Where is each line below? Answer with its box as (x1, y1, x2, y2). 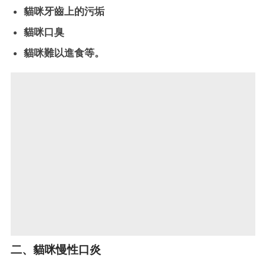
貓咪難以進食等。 (24, 47, 104, 59)
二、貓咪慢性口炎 (11, 242, 101, 256)
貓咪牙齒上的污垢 (24, 5, 104, 18)
